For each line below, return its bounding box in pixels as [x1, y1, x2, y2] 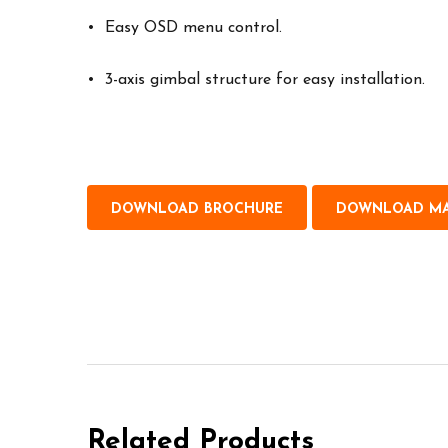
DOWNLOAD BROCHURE [111, 202, 283, 217]
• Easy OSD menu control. [87, 20, 282, 36]
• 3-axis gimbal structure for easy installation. [87, 72, 425, 88]
